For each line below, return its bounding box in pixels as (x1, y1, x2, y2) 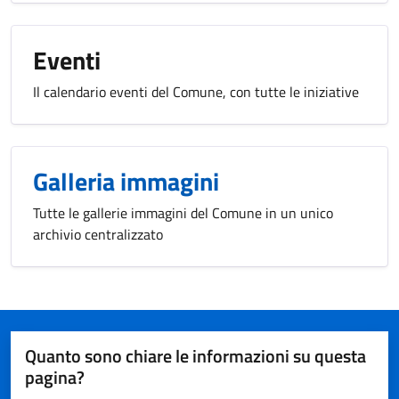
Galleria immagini (33, 162, 219, 201)
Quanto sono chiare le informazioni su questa (25, 342, 366, 370)
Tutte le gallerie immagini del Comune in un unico (33, 202, 333, 224)
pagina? (25, 363, 85, 392)
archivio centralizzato (33, 224, 163, 246)
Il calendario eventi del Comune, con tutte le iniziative (33, 81, 359, 103)
